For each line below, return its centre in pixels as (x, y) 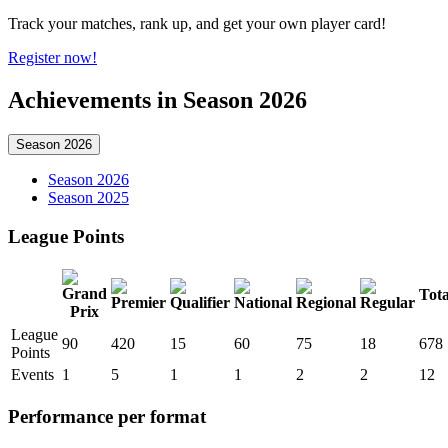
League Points (66, 236)
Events (32, 375)
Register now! (52, 58)
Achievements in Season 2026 (157, 100)
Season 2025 (88, 198)
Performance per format (107, 417)
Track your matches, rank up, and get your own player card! (197, 24)
